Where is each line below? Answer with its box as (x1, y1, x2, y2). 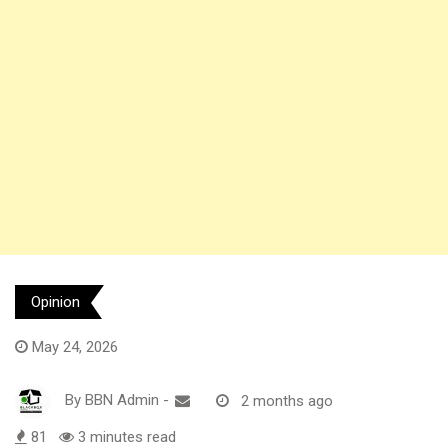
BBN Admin (85, 391, 159, 410)
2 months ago (241, 391, 333, 410)
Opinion (31, 293, 80, 312)
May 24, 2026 (32, 338, 118, 357)
